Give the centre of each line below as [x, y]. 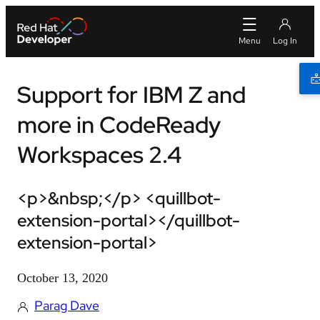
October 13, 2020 [62, 278]
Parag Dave [67, 305]
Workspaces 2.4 [100, 155]
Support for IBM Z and [131, 95]
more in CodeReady [119, 125]
